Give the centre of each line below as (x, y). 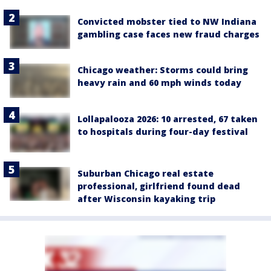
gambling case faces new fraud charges (168, 34)
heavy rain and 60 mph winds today (159, 83)
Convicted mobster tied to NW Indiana (167, 21)
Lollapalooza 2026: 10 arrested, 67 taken (168, 119)
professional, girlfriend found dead (159, 186)
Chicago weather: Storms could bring (163, 70)
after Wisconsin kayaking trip (146, 199)
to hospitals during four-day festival (163, 131)
